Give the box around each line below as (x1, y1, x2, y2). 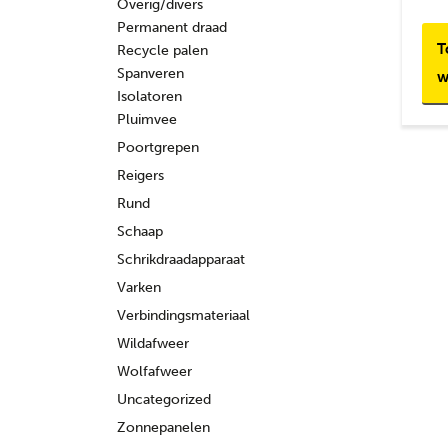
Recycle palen (117, 42, 208, 59)
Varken (117, 279, 161, 296)
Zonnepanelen (117, 419, 210, 436)
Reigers (117, 167, 164, 184)
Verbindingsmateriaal (117, 307, 250, 324)
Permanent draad (117, 19, 227, 36)
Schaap (117, 223, 163, 240)
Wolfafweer (117, 363, 192, 380)
